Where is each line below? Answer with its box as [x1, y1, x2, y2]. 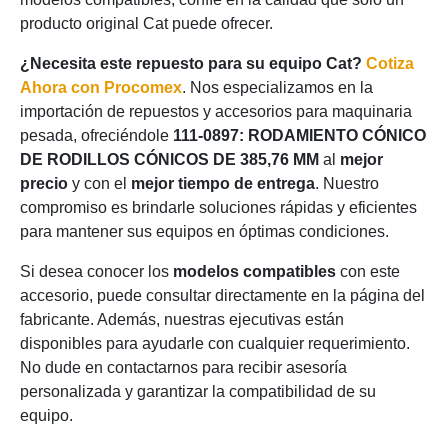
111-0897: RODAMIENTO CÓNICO [173, 127, 426, 144]
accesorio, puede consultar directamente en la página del [20, 287, 425, 304]
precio [20, 175, 68, 192]
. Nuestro [315, 175, 379, 192]
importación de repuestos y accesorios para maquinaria [20, 103, 412, 120]
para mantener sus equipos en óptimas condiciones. [20, 223, 389, 240]
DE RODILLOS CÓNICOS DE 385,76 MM [20, 151, 319, 168]
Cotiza [366, 55, 414, 72]
